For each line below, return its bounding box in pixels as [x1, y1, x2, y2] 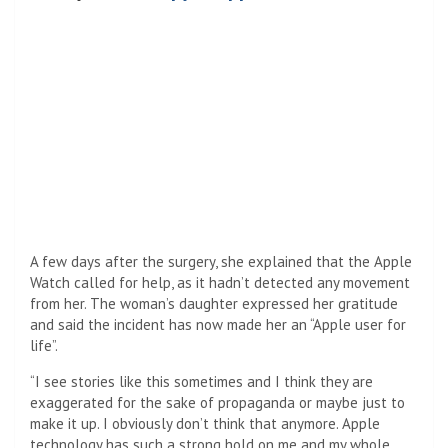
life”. [30, 336, 58, 356]
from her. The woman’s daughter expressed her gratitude [30, 294, 398, 314]
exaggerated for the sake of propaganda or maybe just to [30, 393, 405, 413]
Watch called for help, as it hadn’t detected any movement [30, 273, 410, 293]
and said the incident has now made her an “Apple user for [30, 315, 406, 335]
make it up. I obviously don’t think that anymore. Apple [30, 414, 380, 434]
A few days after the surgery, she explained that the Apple [30, 252, 412, 272]
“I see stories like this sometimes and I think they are [30, 372, 373, 392]
